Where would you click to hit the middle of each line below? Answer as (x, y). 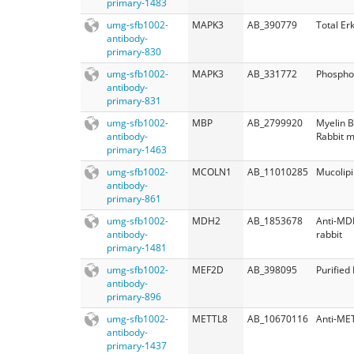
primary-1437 (137, 345)
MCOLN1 (212, 171)
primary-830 (134, 51)
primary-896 (134, 296)
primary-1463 (137, 149)
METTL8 (210, 318)
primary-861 (134, 198)
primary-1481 (137, 247)
